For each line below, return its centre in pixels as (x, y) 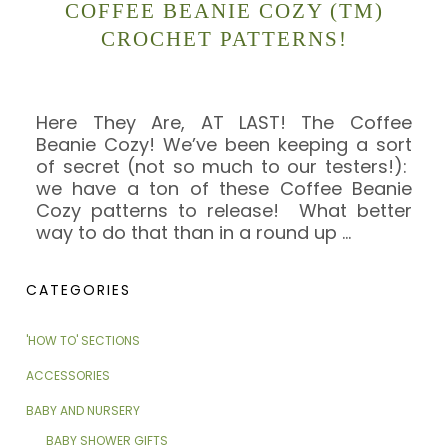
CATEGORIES (79, 289)
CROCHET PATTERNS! (224, 39)
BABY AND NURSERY (83, 410)
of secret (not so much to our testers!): (224, 166)
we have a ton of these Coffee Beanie (224, 188)
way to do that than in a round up (189, 232)
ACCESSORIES (68, 375)
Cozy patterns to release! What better (224, 210)
